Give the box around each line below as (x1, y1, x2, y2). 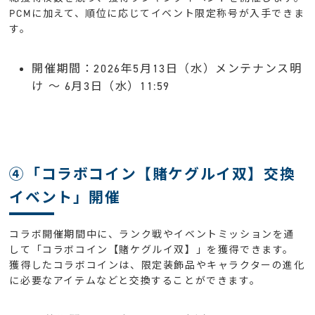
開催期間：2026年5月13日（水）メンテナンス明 (32, 60, 302, 76)
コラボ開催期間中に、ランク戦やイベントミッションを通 (9, 227, 295, 241)
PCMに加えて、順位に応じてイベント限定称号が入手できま (9, 6, 305, 20)
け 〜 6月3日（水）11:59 (32, 78, 171, 94)
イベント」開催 (9, 187, 121, 207)
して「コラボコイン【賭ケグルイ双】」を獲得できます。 (9, 243, 295, 257)
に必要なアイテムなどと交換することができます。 (9, 274, 261, 288)
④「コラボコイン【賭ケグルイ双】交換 (9, 164, 296, 184)
